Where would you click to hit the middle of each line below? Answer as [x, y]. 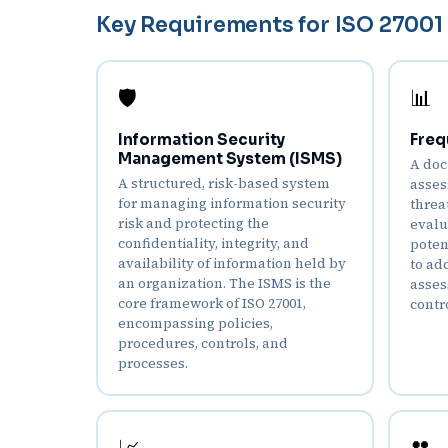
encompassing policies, [195, 323]
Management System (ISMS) [230, 158]
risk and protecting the [193, 223]
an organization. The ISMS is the [224, 283]
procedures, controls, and [203, 343]
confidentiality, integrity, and [213, 243]
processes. [153, 363]
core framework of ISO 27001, [212, 303]
